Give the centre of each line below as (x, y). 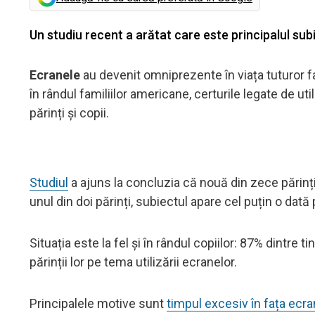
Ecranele (55, 75)
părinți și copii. (69, 112)
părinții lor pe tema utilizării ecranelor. (133, 262)
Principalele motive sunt (98, 303)
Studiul (49, 182)
